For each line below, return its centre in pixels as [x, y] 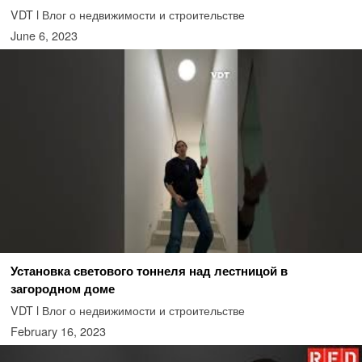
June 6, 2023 [44, 36]
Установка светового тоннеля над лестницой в [149, 271]
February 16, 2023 [58, 331]
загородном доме [62, 289]
